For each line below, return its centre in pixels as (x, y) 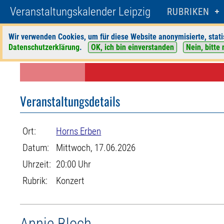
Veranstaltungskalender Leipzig (80, 12)
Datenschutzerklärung (44, 47)
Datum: (36, 148)
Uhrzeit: (37, 164)
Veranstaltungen (78, 48)
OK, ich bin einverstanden (132, 47)
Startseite (34, 48)
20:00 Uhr (74, 164)
